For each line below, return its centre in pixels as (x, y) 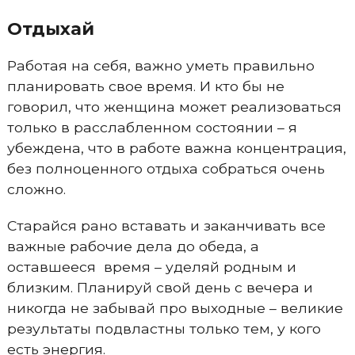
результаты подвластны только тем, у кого (164, 328)
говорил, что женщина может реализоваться (174, 107)
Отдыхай (50, 29)
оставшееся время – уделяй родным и (151, 267)
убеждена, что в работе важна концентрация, (176, 148)
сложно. (36, 189)
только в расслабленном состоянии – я (152, 127)
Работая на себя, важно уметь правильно (160, 65)
